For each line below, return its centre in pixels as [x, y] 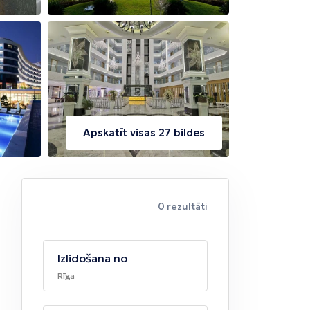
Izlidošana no [92, 258]
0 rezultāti [182, 207]
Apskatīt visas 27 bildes [144, 133]
